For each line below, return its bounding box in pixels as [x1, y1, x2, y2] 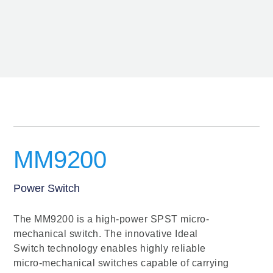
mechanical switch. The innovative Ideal [13, 228, 198, 239]
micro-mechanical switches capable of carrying [13, 257, 229, 268]
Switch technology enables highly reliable [13, 243, 206, 253]
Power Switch [13, 182, 80, 194]
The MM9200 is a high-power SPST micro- [13, 213, 210, 224]
